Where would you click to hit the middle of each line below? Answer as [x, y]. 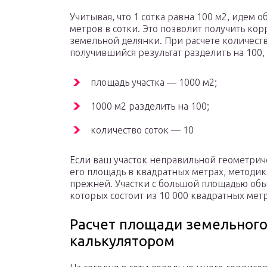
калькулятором [122, 241]
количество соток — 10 [142, 130]
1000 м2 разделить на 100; [150, 106]
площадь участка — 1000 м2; [154, 83]
